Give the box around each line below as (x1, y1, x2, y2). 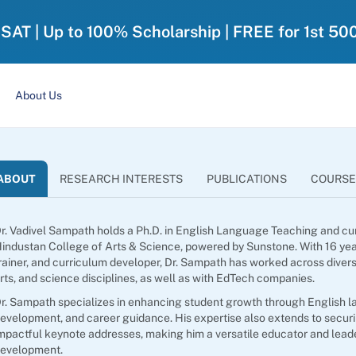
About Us (14, 89, 62, 102)
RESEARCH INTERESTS (60, 172, 184, 185)
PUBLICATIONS (207, 172, 288, 185)
